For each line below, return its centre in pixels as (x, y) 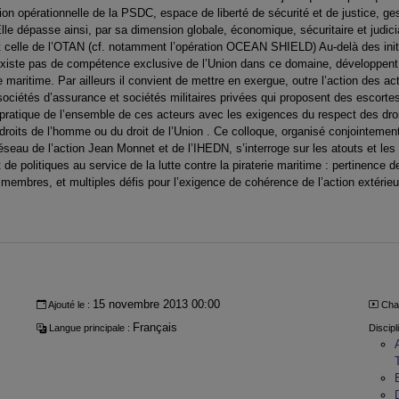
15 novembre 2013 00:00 (157, 304)
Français (155, 328)
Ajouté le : (70, 304)
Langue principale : (90, 328)
